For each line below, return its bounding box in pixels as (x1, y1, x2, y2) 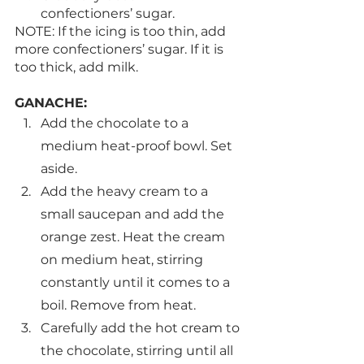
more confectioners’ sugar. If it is (15, 41, 227, 57)
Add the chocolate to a (41, 115, 192, 131)
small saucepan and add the (41, 206, 227, 222)
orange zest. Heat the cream (41, 228, 228, 245)
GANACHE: (15, 94, 87, 110)
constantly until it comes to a (41, 274, 233, 290)
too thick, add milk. (15, 58, 138, 75)
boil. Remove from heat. (41, 297, 196, 313)
